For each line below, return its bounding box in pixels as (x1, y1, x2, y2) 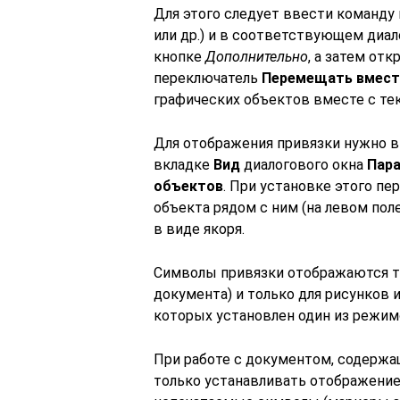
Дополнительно (205, 48, 308, 65)
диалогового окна (240, 156, 367, 173)
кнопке (154, 48, 205, 65)
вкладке (154, 156, 213, 173)
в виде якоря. (154, 221, 245, 237)
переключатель (154, 70, 262, 87)
